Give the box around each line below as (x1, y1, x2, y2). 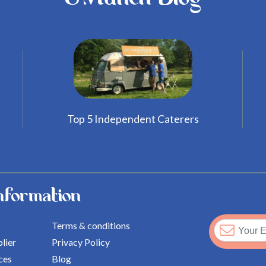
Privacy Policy (52, 236, 110, 248)
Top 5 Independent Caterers (67, 112, 199, 126)
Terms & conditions (52, 220, 131, 232)
